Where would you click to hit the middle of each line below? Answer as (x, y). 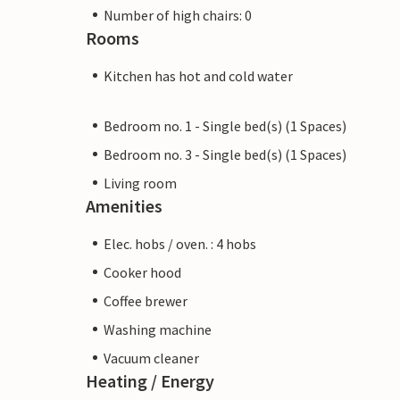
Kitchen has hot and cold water (198, 75)
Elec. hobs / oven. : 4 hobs (180, 243)
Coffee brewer (146, 300)
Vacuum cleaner (151, 358)
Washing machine (158, 329)
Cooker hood (142, 272)
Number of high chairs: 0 (178, 15)
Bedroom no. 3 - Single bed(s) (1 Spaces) (225, 154)
